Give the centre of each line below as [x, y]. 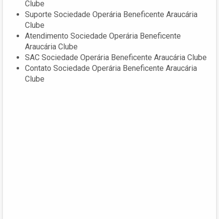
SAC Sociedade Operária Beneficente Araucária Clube [116, 57]
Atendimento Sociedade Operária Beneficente [103, 36]
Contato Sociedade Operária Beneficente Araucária [111, 68]
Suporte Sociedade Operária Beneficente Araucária [111, 14]
